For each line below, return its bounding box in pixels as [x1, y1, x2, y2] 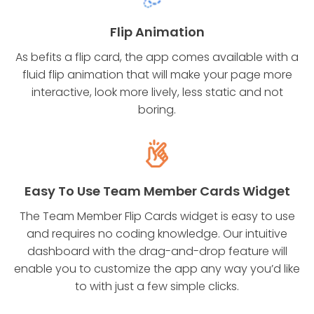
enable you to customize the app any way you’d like [14, 260, 300, 277]
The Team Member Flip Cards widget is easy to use [19, 207, 295, 224]
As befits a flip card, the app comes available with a [15, 48, 299, 65]
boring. [138, 101, 176, 118]
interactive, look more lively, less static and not [31, 83, 283, 100]
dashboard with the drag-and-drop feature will [27, 243, 287, 259]
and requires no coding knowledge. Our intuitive [27, 225, 287, 242]
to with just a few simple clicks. [75, 278, 239, 294]
